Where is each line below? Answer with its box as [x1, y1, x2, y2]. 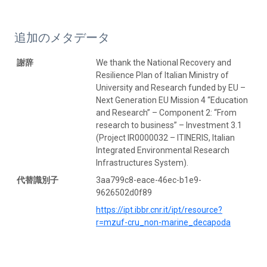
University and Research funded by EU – [96, 83, 246, 93]
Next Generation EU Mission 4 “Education [96, 95, 248, 105]
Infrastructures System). [96, 158, 188, 168]
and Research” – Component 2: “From [96, 108, 237, 118]
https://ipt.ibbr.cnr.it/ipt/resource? [96, 205, 222, 215]
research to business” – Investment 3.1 [96, 120, 242, 131]
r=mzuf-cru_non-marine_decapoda [96, 218, 231, 228]
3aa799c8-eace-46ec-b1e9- [96, 175, 201, 185]
